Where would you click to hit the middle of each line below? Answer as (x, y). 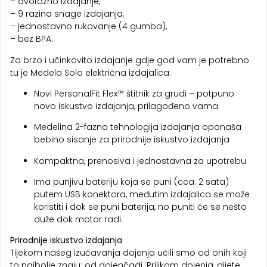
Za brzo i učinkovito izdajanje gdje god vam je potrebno (130, 60)
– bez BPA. (32, 39)
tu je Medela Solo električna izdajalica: (91, 72)
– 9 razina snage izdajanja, (67, 14)
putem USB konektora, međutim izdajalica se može (142, 195)
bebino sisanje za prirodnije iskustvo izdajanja (132, 140)
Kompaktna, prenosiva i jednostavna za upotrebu (140, 161)
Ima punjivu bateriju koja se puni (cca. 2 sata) (131, 182)
